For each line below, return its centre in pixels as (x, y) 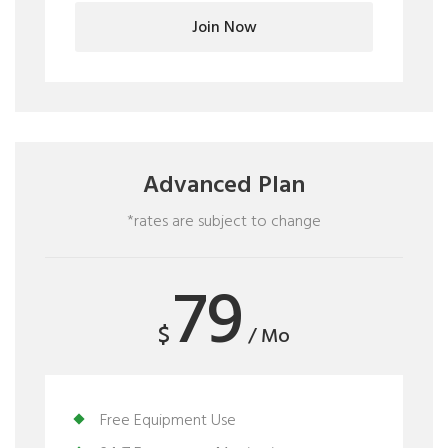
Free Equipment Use (168, 421)
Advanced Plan (224, 186)
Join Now (224, 28)
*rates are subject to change (224, 222)
